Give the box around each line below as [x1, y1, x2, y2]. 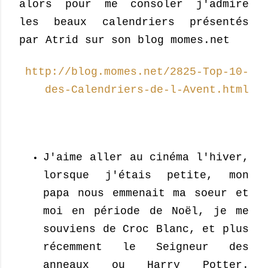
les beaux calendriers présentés [19, 16, 249, 28]
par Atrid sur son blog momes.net [19, 33, 230, 46]
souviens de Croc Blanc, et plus [43, 223, 249, 235]
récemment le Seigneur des [43, 240, 249, 253]
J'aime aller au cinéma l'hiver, [43, 151, 249, 163]
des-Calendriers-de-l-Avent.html [45, 83, 249, 96]
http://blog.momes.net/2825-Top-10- [25, 65, 249, 78]
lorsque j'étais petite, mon [43, 169, 249, 181]
